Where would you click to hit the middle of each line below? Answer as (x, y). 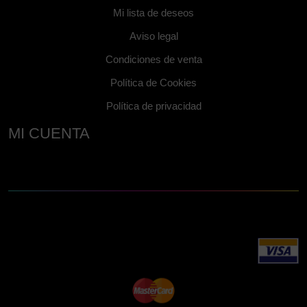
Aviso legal (153, 36)
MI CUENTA (49, 134)
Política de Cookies (153, 83)
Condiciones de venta (153, 60)
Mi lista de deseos (153, 13)
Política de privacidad (153, 106)
